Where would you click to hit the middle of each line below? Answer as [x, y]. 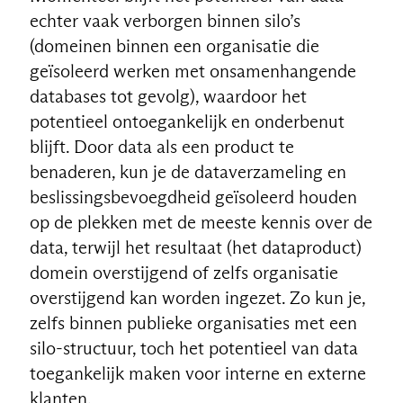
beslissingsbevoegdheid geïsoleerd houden [193, 197]
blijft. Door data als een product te [161, 146]
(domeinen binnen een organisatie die [174, 45]
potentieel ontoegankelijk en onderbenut [187, 121]
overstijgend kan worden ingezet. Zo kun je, [197, 297]
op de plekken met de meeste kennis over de [201, 222]
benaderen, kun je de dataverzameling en [188, 171]
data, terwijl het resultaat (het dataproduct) [195, 247]
